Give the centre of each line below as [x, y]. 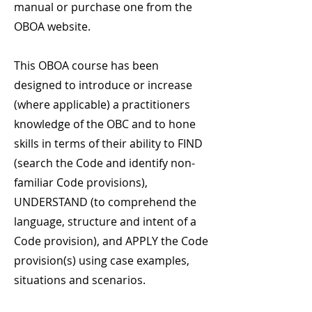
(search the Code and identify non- [104, 163]
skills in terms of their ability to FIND [108, 143]
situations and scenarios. [80, 280]
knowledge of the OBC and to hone [105, 124]
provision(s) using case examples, [102, 260]
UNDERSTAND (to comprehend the [105, 202]
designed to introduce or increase [103, 85]
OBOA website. [52, 26]
